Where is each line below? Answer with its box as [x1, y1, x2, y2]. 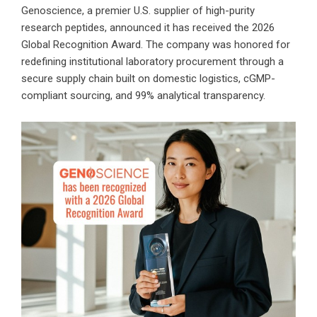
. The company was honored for [141, 38, 290, 52]
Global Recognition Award [21, 38, 141, 52]
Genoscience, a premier [21, 4, 134, 18]
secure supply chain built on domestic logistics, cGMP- [21, 72, 275, 86]
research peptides [21, 21, 105, 35]
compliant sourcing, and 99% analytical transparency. [21, 89, 265, 103]
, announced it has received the [105, 21, 252, 35]
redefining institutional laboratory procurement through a [21, 55, 284, 69]
